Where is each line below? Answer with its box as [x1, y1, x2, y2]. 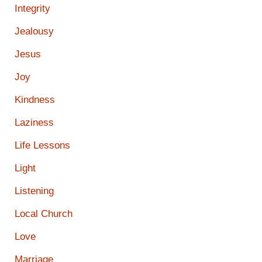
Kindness [15, 94, 55, 105]
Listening [15, 185, 54, 196]
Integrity [15, 2, 50, 14]
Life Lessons [15, 139, 70, 151]
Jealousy [15, 25, 54, 37]
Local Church [15, 208, 73, 219]
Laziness [15, 116, 54, 128]
